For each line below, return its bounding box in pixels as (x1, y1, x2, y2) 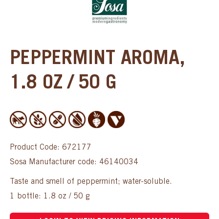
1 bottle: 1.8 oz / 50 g (10, 192, 92, 200)
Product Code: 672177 (10, 143, 91, 152)
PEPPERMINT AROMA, (10, 49, 185, 69)
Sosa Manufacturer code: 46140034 (10, 158, 138, 166)
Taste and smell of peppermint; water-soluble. (10, 177, 175, 186)
